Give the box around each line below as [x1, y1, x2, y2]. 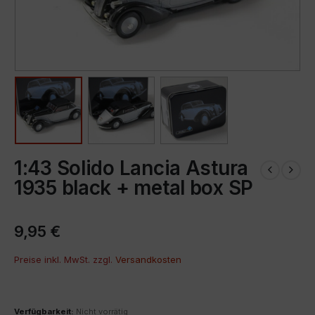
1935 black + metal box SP [14, 175, 254, 200]
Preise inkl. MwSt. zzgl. [14, 253, 115, 265]
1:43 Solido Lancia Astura [14, 155, 249, 180]
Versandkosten [115, 253, 181, 265]
